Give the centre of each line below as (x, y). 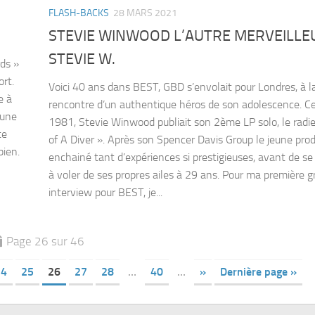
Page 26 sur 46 (45, 242)
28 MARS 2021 (145, 13)
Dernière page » (258, 272)
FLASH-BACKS (79, 13)
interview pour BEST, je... (105, 193)
